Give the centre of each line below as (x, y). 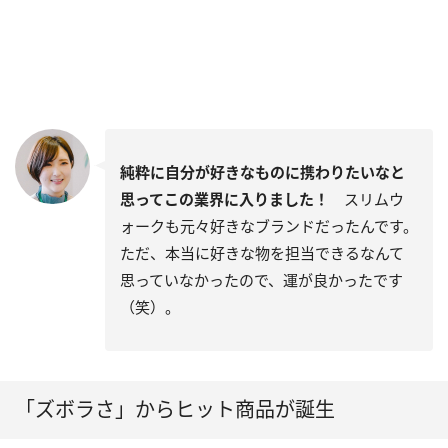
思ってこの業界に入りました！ (224, 199)
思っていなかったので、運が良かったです (261, 280)
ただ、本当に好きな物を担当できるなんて (262, 253)
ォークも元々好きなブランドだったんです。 (269, 226)
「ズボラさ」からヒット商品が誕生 (175, 410)
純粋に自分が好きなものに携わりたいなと (262, 172)
